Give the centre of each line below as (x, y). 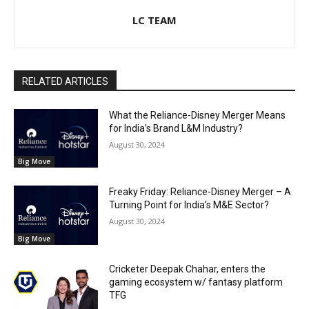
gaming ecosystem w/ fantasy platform (196, 282)
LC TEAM (154, 20)
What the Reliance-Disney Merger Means (198, 115)
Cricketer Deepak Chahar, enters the (188, 269)
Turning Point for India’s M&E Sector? (189, 205)
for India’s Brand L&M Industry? (176, 128)
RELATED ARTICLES (65, 81)
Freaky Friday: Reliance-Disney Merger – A (200, 192)
